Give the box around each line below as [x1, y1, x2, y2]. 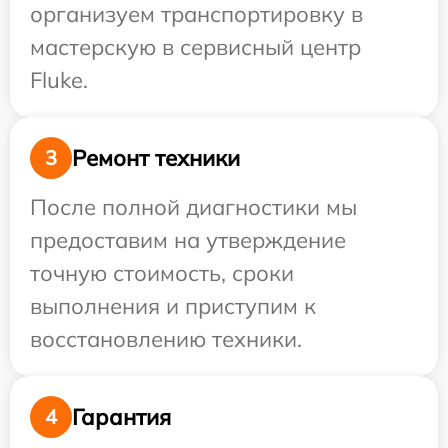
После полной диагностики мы [30, 193, 357, 221]
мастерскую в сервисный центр [30, 33, 361, 61]
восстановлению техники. [30, 325, 302, 353]
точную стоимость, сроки [30, 259, 294, 287]
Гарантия [72, 402, 171, 431]
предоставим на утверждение [30, 226, 346, 254]
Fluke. [30, 66, 88, 94]
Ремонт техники [72, 143, 240, 172]
